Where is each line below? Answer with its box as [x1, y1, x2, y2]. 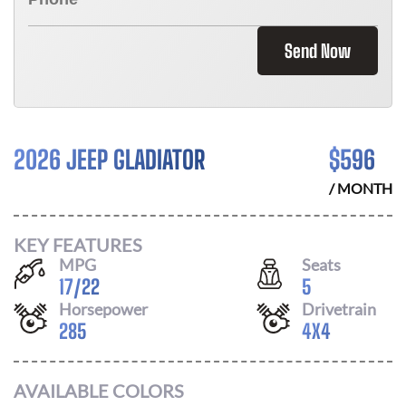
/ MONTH [329, 179, 392, 197]
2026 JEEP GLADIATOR [14, 144, 205, 175]
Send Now [285, 40, 351, 62]
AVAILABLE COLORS [14, 380, 184, 401]
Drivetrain [302, 298, 376, 319]
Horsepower [59, 298, 148, 319]
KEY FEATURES [14, 233, 142, 256]
